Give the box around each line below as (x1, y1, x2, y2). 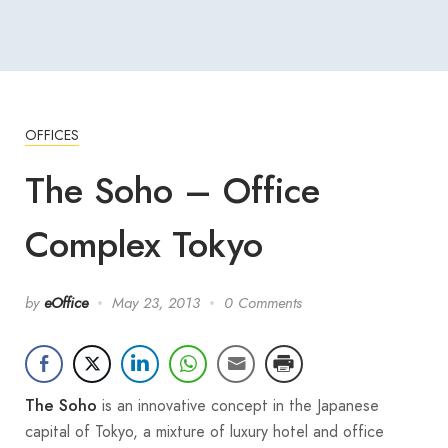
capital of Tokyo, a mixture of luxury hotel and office (25, 419, 384, 443)
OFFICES (25, 124, 79, 145)
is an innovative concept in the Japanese (97, 393, 379, 417)
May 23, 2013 (112, 292, 200, 313)
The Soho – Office (25, 165, 320, 216)
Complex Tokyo (25, 219, 263, 270)
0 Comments (224, 292, 302, 313)
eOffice (44, 292, 88, 313)
